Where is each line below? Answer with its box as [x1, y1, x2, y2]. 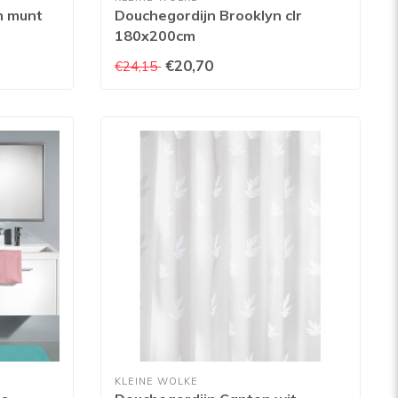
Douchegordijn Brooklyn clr [115, 5, 303, 24]
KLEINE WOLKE [115, 375, 199, 388]
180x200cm [115, 26, 196, 44]
